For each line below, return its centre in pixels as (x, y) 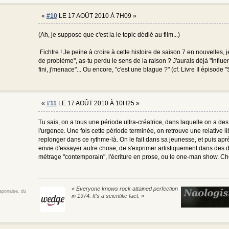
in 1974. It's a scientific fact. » (108, 196)
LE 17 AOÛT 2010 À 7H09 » (97, 16)
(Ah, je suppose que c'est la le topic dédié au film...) (109, 35)
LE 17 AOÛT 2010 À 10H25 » (98, 104)
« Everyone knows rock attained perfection (124, 189)
